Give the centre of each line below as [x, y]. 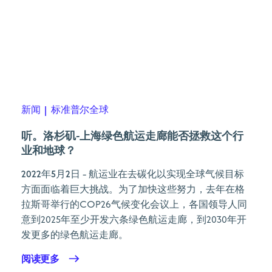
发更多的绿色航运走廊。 [75, 235]
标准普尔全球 [80, 110]
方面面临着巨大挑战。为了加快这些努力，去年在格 [133, 190]
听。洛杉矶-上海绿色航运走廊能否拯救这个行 [132, 135]
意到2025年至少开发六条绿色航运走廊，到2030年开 [134, 220]
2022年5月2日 [51, 174]
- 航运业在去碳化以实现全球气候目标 [162, 175]
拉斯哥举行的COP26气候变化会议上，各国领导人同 [134, 205]
